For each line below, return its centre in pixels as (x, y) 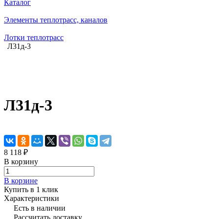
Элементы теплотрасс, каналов (56, 20)
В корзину (21, 161)
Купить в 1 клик (31, 189)
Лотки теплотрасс (34, 37)
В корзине (21, 180)
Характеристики (32, 198)
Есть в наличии (40, 208)
